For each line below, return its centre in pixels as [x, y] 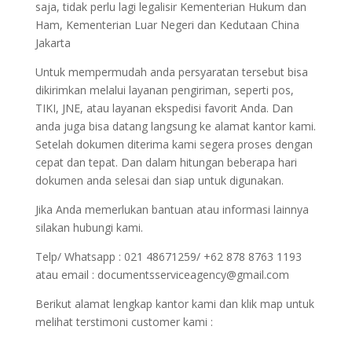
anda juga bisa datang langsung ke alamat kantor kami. [175, 126]
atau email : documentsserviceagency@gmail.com [162, 274]
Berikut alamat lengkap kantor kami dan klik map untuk [174, 303]
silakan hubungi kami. [89, 227]
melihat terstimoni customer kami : [124, 321]
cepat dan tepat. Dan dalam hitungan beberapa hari [166, 162]
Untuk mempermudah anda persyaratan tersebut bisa [171, 71]
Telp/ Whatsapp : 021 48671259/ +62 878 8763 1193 [168, 256]
